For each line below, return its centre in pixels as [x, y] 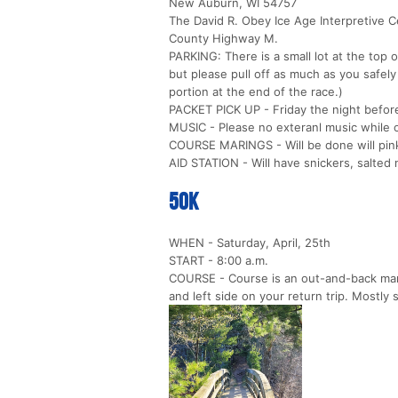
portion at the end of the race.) [256, 91]
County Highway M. [223, 38]
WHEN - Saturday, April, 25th [250, 242]
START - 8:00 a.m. [219, 260]
